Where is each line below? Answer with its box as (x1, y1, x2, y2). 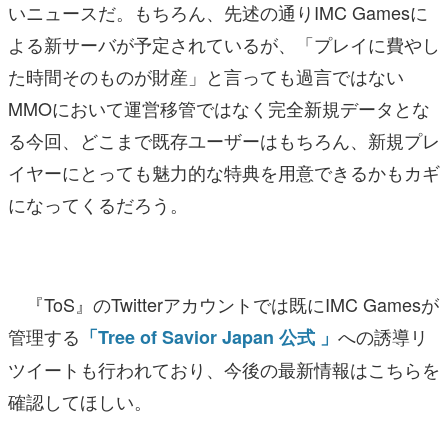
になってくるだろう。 (8, 190, 188, 217)
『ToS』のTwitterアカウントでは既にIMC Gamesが (8, 290, 439, 317)
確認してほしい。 (8, 387, 152, 414)
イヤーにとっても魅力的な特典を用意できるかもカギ (8, 158, 440, 185)
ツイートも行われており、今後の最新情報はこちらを (8, 355, 440, 382)
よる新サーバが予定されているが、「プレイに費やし (8, 30, 440, 57)
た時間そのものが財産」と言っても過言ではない (8, 62, 404, 89)
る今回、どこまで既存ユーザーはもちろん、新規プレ (8, 126, 440, 153)
